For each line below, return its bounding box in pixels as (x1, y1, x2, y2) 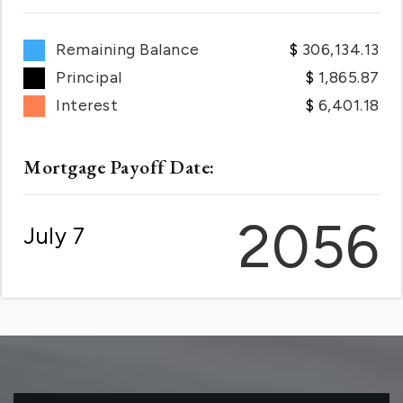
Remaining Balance (56, 40, 200, 58)
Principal (56, 67, 122, 86)
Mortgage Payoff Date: (23, 155, 215, 179)
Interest (56, 95, 119, 114)
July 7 (23, 223, 85, 249)
